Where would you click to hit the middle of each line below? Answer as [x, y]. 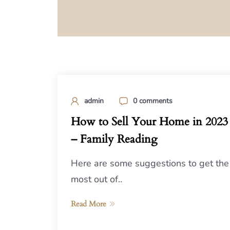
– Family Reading [114, 139]
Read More [89, 204]
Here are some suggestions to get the [150, 164]
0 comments [153, 101]
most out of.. [97, 179]
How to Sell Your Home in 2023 [149, 122]
